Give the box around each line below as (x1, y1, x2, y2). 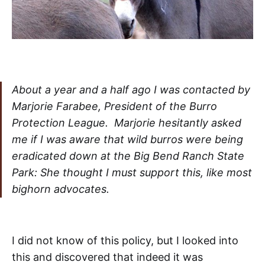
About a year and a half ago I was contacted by (12, 83, 250, 96)
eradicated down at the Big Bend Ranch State (12, 150, 244, 163)
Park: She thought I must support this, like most (12, 166, 252, 179)
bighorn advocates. (12, 183, 109, 196)
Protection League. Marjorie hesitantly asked (12, 117, 241, 130)
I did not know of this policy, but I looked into (12, 234, 238, 247)
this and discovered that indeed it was (12, 251, 203, 264)
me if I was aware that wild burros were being (12, 133, 243, 146)
